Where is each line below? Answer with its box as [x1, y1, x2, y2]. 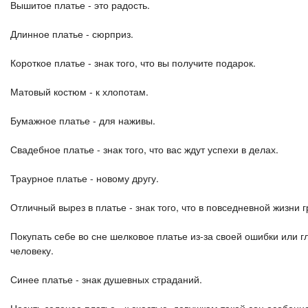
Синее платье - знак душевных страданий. [10, 272, 202, 286]
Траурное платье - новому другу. [10, 171, 159, 185]
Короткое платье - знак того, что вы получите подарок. [10, 56, 256, 69]
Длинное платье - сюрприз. [10, 27, 133, 41]
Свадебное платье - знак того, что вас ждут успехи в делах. [10, 142, 278, 156]
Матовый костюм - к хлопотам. [10, 85, 148, 98]
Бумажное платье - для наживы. [10, 113, 155, 127]
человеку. [10, 243, 54, 257]
